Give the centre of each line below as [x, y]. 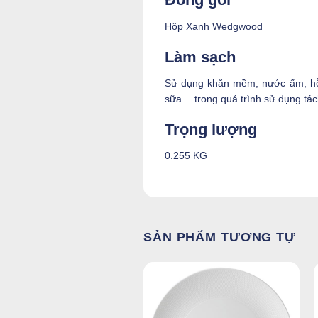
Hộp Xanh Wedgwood [214, 26]
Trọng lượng [211, 130]
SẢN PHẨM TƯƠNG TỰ [220, 237]
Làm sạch [200, 57]
